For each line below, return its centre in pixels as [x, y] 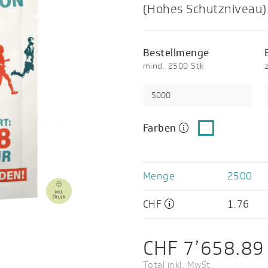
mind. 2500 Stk [174, 66]
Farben [161, 128]
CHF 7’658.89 [204, 248]
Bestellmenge [176, 53]
